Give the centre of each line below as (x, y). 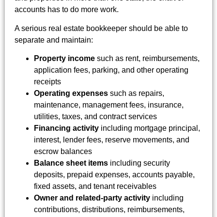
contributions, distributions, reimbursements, (109, 210)
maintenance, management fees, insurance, (109, 105)
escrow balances (63, 152)
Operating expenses (71, 93)
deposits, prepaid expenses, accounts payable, (114, 175)
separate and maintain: (54, 40)
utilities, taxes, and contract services (95, 117)
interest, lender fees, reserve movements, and (112, 140)
